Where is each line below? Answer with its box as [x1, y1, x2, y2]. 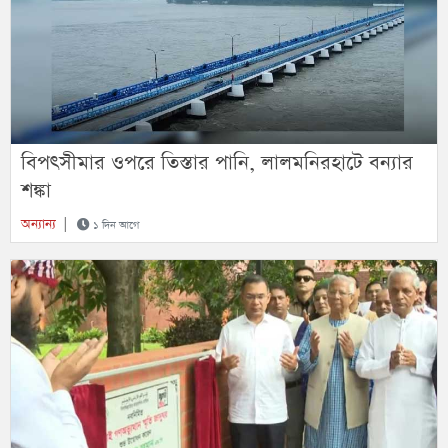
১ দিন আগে [90, 218, 139, 234]
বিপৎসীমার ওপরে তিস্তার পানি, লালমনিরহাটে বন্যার [21, 149, 413, 178]
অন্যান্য [21, 215, 56, 235]
